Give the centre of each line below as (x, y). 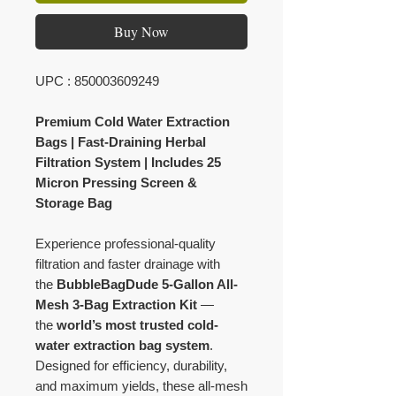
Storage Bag (74, 203)
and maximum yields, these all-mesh (141, 386)
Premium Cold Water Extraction (133, 122)
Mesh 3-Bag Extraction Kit (116, 305)
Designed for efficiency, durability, (131, 366)
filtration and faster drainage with (128, 264)
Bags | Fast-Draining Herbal (121, 142)
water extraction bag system (122, 346)
